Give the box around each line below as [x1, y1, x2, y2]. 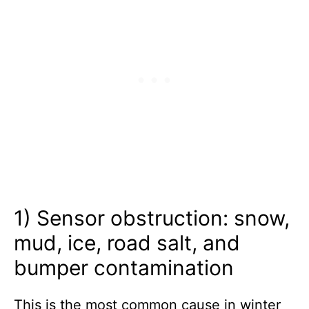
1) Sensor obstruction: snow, [14, 206, 290, 231]
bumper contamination [14, 255, 234, 281]
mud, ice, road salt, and [14, 230, 240, 256]
